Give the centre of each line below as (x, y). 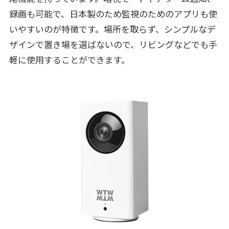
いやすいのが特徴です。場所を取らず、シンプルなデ (112, 29)
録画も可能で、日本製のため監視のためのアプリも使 (113, 14)
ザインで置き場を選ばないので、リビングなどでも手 (113, 44)
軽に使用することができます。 (69, 60)
